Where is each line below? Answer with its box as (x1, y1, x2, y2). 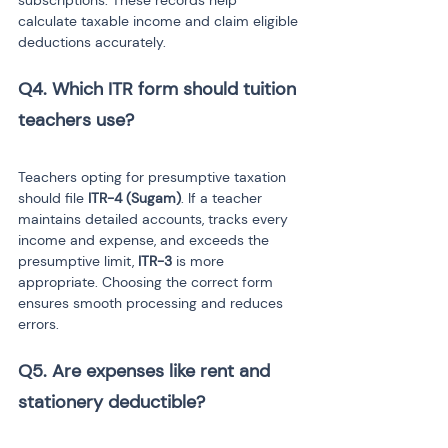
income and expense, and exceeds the (18, 231, 273, 249)
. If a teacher (181, 189, 266, 207)
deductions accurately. (18, 33, 166, 51)
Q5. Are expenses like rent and (18, 359, 275, 383)
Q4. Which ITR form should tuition (18, 77, 301, 101)
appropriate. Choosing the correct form (18, 273, 277, 291)
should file (18, 189, 88, 207)
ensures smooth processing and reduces (18, 294, 287, 312)
